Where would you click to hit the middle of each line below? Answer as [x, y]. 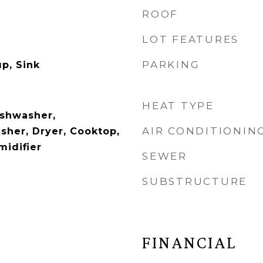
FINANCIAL [189, 242]
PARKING [171, 65]
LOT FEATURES [190, 39]
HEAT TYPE [178, 106]
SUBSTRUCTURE [195, 181]
